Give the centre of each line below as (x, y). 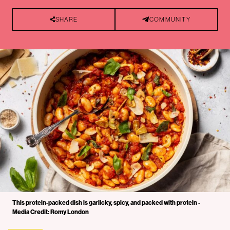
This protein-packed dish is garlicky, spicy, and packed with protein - (106, 202)
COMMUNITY (170, 19)
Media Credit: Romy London (51, 212)
